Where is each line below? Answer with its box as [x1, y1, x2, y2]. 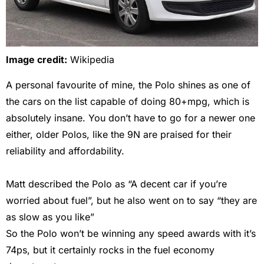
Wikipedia [67, 54, 117, 66]
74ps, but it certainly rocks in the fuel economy [6, 243, 214, 256]
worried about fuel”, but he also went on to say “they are [6, 194, 257, 206]
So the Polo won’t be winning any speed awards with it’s [6, 227, 256, 239]
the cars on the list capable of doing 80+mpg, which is [6, 95, 249, 107]
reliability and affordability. [6, 144, 124, 157]
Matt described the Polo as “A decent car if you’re [6, 177, 227, 190]
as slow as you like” [6, 210, 97, 223]
